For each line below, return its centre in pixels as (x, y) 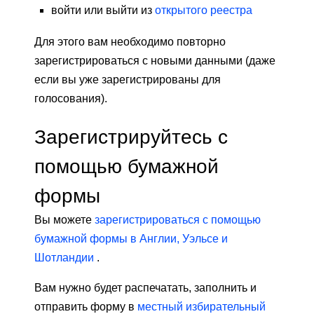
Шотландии (64, 258)
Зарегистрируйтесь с (131, 137)
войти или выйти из (103, 11)
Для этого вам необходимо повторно (130, 42)
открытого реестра (204, 11)
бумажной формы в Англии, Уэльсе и (131, 239)
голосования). (71, 99)
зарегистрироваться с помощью (178, 220)
